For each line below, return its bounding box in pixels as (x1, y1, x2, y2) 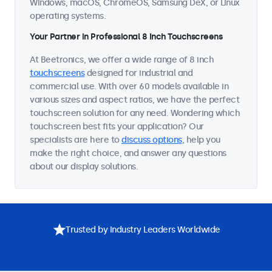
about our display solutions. (30, 161, 138, 172)
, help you (182, 135, 220, 145)
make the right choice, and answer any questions (30, 148, 226, 158)
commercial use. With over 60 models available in (30, 81, 228, 92)
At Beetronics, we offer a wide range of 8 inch (30, 55, 214, 65)
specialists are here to (30, 135, 121, 145)
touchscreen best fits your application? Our (30, 121, 204, 132)
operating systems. (30, 11, 106, 21)
